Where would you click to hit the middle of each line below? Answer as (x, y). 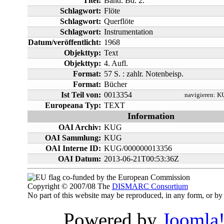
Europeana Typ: (73, 105)
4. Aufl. (116, 63)
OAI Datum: (79, 158)
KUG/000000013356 (138, 148)
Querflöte (119, 21)
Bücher (115, 84)
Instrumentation (128, 31)
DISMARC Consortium (150, 186)
